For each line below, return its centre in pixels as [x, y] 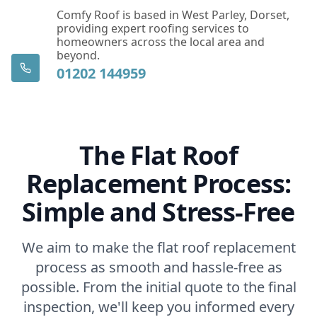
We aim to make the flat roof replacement [158, 247]
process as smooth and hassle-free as [158, 267]
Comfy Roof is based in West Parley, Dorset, [173, 15]
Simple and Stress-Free [158, 212]
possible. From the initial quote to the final [158, 287]
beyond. [78, 55]
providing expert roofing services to [153, 28]
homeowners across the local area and [161, 41]
